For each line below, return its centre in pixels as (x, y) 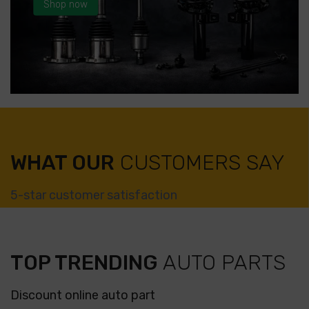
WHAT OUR (62, 162)
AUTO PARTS (222, 262)
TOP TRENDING (84, 262)
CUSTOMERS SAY (199, 162)
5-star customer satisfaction (94, 195)
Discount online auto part (83, 295)
